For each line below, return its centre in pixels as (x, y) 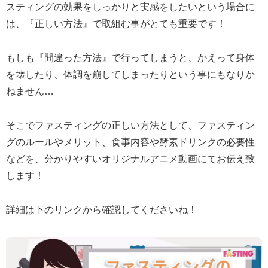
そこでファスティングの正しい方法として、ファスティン (130, 125)
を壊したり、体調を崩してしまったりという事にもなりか (130, 75)
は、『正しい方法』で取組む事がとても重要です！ (116, 24)
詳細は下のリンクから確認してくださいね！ (102, 209)
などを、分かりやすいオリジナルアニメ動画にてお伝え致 (130, 159)
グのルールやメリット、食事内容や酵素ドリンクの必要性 (130, 142)
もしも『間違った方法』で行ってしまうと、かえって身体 (130, 58)
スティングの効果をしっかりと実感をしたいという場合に (130, 7)
